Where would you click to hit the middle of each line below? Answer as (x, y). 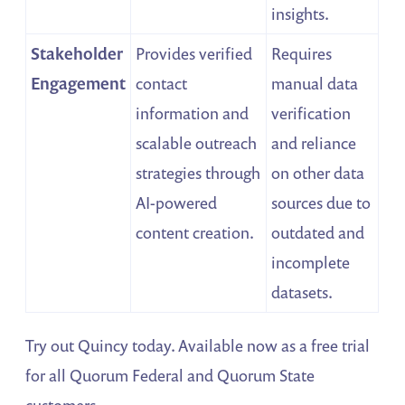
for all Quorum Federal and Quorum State (170, 375)
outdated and (318, 232)
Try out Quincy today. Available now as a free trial (198, 345)
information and (193, 113)
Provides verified (194, 53)
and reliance (314, 142)
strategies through (198, 172)
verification (311, 113)
